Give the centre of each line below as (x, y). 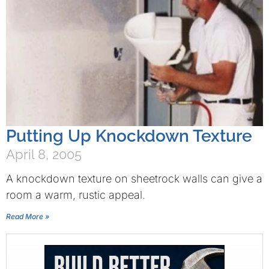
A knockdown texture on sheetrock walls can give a (134, 179)
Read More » (28, 216)
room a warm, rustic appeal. (76, 195)
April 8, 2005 (44, 154)
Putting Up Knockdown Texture (129, 136)
